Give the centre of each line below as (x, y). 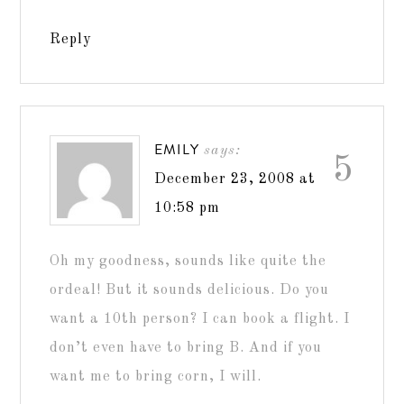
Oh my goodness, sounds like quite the (188, 261)
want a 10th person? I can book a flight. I (200, 319)
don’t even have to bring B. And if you (186, 348)
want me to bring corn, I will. (156, 376)
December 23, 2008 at (235, 179)
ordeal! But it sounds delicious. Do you (190, 290)
